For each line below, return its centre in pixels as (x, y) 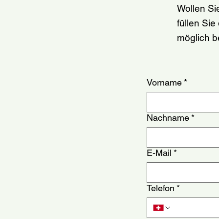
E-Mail (159, 153)
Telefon (160, 188)
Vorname (164, 82)
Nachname (168, 117)
